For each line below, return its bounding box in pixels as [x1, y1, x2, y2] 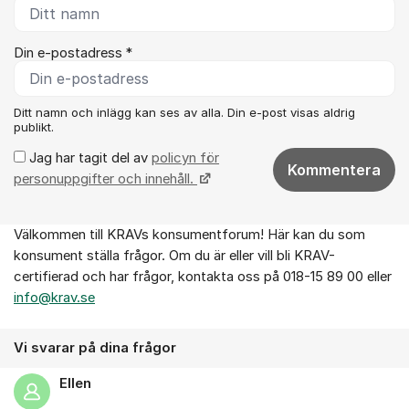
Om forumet [14, 235, 98, 252]
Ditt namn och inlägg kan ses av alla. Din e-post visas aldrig [14, 104, 355, 120]
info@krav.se [14, 288, 95, 306]
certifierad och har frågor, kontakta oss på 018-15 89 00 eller [14, 267, 392, 285]
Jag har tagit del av [26, 149, 152, 166]
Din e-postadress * [14, 44, 132, 61]
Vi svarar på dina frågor [14, 339, 176, 356]
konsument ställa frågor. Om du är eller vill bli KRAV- [14, 246, 335, 264]
